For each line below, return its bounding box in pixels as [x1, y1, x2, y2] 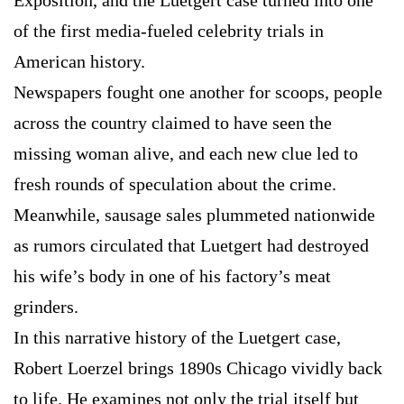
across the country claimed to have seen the [14, 113, 332, 133]
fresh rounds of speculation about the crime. [14, 174, 336, 195]
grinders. [14, 297, 78, 317]
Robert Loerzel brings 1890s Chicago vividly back [14, 358, 382, 379]
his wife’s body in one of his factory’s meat [14, 266, 331, 287]
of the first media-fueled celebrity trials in [14, 21, 324, 41]
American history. [14, 51, 145, 72]
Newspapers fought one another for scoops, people [14, 82, 382, 103]
